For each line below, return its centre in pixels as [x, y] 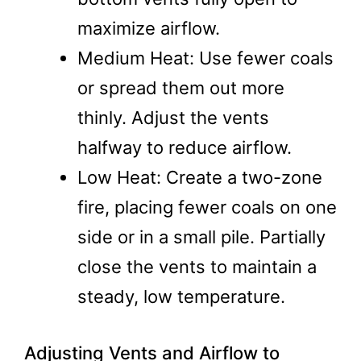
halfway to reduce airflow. [185, 147]
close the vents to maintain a [197, 267]
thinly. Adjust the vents [173, 118]
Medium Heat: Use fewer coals [205, 58]
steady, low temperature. [181, 297]
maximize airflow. [149, 28]
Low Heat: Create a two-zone [200, 177]
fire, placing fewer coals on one [207, 207]
